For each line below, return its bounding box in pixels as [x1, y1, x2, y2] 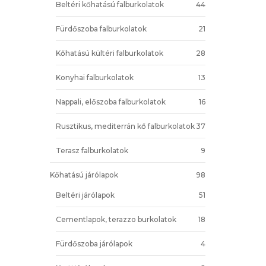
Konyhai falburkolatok [55, 72, 134, 82]
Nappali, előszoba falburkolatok [55, 97, 166, 106]
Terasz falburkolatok [55, 145, 128, 155]
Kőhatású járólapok [49, 170, 118, 179]
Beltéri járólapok [55, 190, 115, 199]
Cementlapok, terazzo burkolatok [55, 214, 176, 224]
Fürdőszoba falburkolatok [55, 24, 147, 33]
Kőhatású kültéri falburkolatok [55, 48, 163, 58]
